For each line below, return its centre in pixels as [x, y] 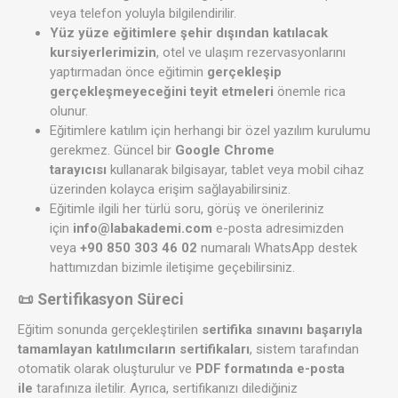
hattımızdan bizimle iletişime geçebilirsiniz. [172, 268]
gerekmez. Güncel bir [112, 151]
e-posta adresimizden [278, 229]
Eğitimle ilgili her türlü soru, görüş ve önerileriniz [187, 209]
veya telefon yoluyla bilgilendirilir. [143, 14]
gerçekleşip [244, 72]
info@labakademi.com [143, 229]
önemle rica [310, 92]
